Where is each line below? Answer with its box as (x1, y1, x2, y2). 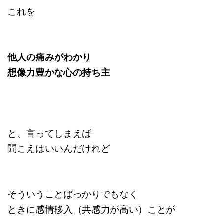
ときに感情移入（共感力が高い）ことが (7, 202, 175, 216)
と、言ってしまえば (7, 126, 91, 139)
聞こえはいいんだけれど (7, 141, 110, 155)
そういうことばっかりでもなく (7, 187, 138, 200)
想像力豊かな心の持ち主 (7, 65, 110, 79)
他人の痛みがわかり (7, 50, 91, 64)
